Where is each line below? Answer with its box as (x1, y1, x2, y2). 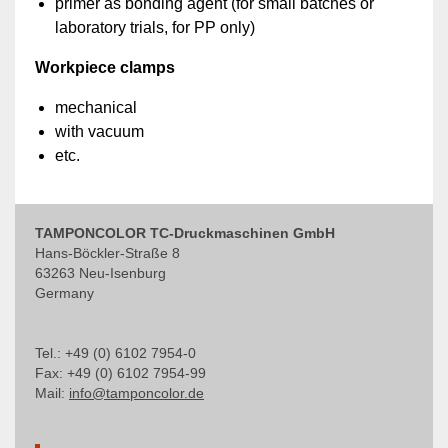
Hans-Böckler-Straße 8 (35, 246, 180, 262)
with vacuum (55, 123, 144, 141)
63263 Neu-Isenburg (35, 266, 166, 282)
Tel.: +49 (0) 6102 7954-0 (35, 346, 196, 362)
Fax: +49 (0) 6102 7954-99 (35, 366, 206, 382)
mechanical (55, 99, 137, 117)
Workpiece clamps (35, 59, 175, 77)
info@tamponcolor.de (69, 386, 204, 402)
